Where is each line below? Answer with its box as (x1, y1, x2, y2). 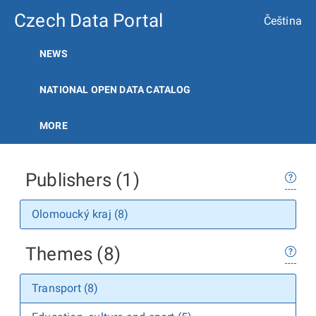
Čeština (263, 13, 302, 28)
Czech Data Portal (14, 10, 164, 31)
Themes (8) (25, 243, 121, 265)
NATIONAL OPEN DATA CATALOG (39, 84, 191, 95)
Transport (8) (32, 281, 99, 295)
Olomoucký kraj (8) (32, 207, 129, 221)
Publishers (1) (25, 169, 140, 190)
